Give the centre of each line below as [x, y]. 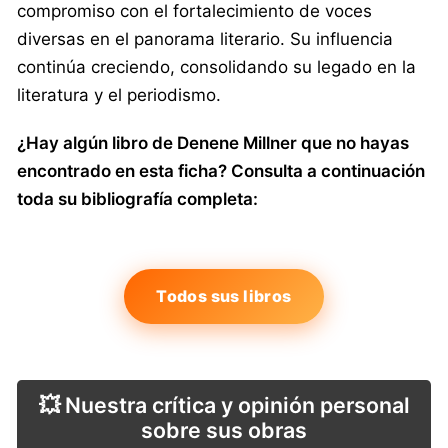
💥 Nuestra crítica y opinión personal [224, 404]
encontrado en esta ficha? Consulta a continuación [221, 170]
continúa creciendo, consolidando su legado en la [216, 66]
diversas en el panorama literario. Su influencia [205, 38]
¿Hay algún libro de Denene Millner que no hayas [213, 142]
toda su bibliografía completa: [137, 198]
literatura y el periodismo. [119, 94]
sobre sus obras [224, 429]
